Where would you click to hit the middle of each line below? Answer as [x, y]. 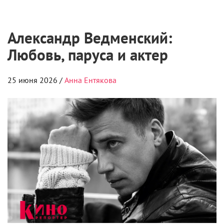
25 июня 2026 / [36, 80]
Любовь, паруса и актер [88, 55]
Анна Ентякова [90, 80]
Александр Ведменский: [90, 38]
